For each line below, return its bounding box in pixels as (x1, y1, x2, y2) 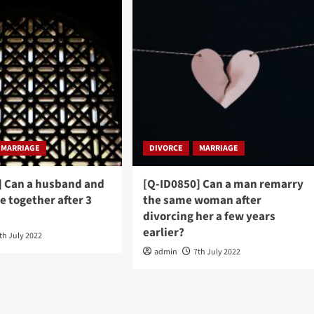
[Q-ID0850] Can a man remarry (142, 175, 303, 193)
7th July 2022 (193, 245, 240, 258)
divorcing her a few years (142, 207, 275, 225)
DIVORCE (149, 142, 183, 154)
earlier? (142, 224, 184, 241)
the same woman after (142, 191, 261, 209)
